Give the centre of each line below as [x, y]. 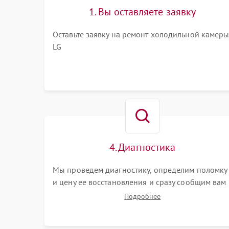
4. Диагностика [142, 147]
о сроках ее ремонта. [91, 194]
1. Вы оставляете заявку [143, 12]
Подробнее [143, 196]
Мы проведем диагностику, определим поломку [140, 170]
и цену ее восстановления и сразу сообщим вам [140, 182]
